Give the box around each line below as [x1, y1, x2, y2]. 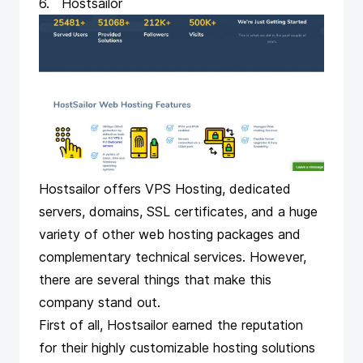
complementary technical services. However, [39, 249, 306, 265]
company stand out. [39, 294, 160, 310]
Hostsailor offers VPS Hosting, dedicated [39, 181, 291, 197]
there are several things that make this [39, 271, 271, 288]
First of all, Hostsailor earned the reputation [39, 317, 303, 333]
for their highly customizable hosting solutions [39, 340, 315, 356]
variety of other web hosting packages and [39, 226, 301, 242]
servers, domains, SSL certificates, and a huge [39, 203, 318, 220]
